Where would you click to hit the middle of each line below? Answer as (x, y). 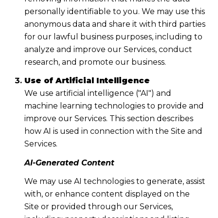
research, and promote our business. (95, 62)
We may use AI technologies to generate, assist (115, 182)
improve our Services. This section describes (109, 119)
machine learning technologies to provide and (114, 106)
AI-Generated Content (69, 163)
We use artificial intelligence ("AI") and (98, 93)
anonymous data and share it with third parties (115, 24)
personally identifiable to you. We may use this (114, 11)
